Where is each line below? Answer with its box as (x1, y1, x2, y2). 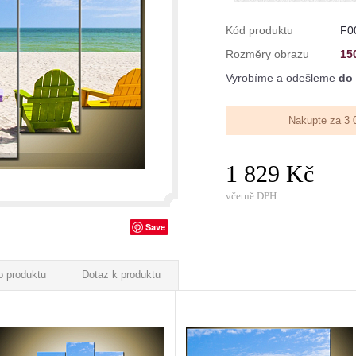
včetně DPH (226, 190, 277, 202)
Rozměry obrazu (226, 48, 309, 60)
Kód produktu (226, 24, 293, 37)
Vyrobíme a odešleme (226, 72, 339, 84)
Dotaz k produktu (82, 269, 161, 281)
